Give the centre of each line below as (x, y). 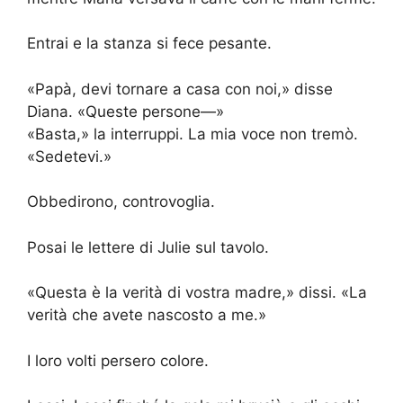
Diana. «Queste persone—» (125, 111)
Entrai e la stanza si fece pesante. (149, 44)
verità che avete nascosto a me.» (147, 315)
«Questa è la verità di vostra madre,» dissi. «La (197, 293)
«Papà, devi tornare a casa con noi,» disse (180, 89)
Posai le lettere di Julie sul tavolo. (148, 247)
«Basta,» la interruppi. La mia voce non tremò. (193, 134)
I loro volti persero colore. (118, 360)
